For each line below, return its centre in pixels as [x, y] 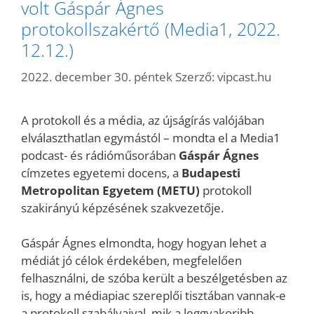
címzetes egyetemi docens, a [101, 172]
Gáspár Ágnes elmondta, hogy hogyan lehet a [144, 243]
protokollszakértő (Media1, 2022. [151, 29]
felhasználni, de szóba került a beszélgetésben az [154, 278]
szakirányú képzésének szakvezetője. [122, 207]
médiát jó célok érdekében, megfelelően [131, 260]
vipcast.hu [244, 76]
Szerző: [196, 76]
